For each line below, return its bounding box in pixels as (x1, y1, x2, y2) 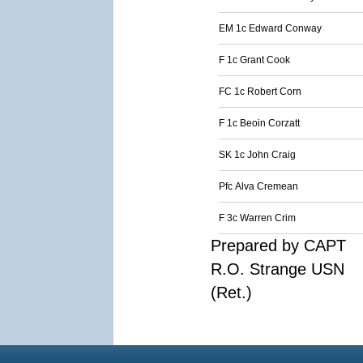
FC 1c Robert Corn (219, 86, 301, 97)
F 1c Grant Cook (219, 54, 290, 66)
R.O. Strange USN (211, 260, 344, 278)
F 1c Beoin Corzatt (219, 117, 300, 129)
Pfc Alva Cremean (219, 181, 298, 192)
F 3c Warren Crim (219, 212, 296, 224)
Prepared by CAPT (211, 237, 346, 254)
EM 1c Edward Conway (219, 23, 322, 34)
